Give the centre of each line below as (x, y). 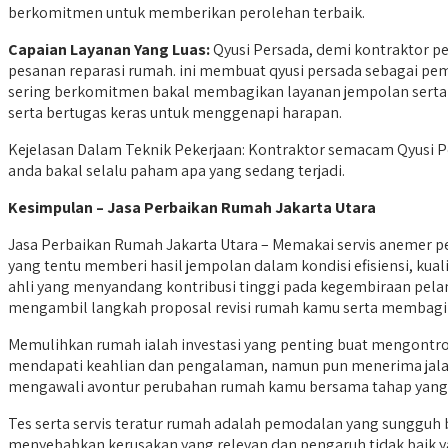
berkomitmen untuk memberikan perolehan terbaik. (186, 13)
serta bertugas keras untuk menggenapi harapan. (175, 113)
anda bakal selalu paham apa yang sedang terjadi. (176, 171)
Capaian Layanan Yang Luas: (109, 50)
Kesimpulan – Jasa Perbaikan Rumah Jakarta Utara (192, 208)
